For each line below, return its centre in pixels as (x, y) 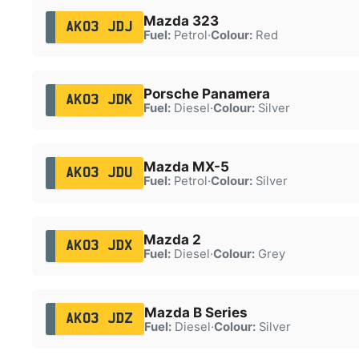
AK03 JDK (99, 100)
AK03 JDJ (99, 27)
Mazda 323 (181, 20)
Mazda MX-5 (186, 166)
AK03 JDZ (99, 319)
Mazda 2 (172, 239)
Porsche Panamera (206, 93)
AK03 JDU (99, 173)
